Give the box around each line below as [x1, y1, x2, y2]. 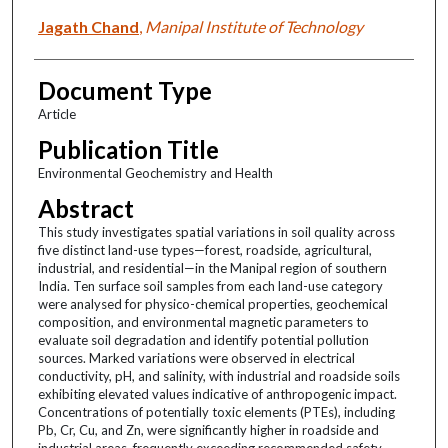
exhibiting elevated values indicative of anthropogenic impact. [37, 385, 397, 402]
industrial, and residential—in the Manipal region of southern [37, 259, 387, 276]
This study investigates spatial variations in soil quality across [37, 223, 395, 240]
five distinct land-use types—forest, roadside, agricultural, [37, 241, 372, 258]
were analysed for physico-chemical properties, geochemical [37, 295, 388, 312]
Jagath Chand [37, 16, 139, 36]
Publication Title [37, 134, 219, 164]
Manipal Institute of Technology [144, 16, 363, 36]
